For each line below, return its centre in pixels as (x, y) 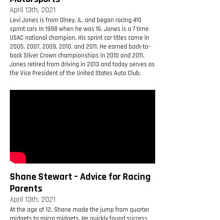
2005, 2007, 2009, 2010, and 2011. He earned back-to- (80, 47)
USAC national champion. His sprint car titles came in (80, 38)
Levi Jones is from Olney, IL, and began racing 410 (76, 20)
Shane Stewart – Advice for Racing (80, 177)
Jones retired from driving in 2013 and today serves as (82, 65)
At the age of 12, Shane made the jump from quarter (80, 210)
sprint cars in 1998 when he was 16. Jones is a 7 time (79, 29)
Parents (26, 189)
